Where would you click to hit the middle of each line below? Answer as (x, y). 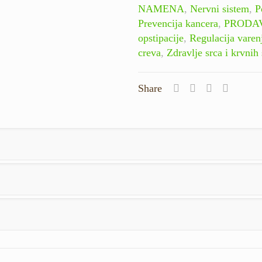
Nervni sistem (220, 9)
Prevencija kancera (178, 23)
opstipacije (161, 38)
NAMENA (161, 9)
